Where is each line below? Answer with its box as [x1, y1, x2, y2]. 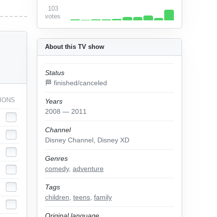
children [45, 193, 69, 201]
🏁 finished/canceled [45, 79, 107, 87]
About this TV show [45, 43, 104, 50]
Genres [45, 155, 68, 162]
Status [45, 69, 64, 77]
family [94, 193, 112, 201]
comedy [45, 165, 69, 172]
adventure [73, 165, 104, 172]
